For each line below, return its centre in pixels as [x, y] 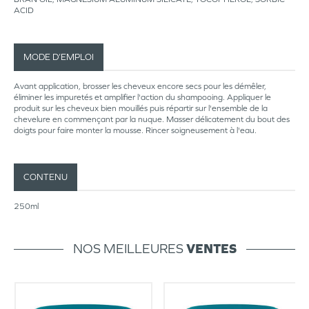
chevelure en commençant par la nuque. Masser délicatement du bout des [152, 119]
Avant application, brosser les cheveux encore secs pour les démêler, [140, 86]
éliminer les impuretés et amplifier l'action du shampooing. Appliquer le [142, 97]
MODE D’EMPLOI [59, 57]
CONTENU [46, 177]
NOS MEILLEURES [129, 248]
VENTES [211, 248]
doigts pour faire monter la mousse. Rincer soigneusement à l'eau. [135, 130]
